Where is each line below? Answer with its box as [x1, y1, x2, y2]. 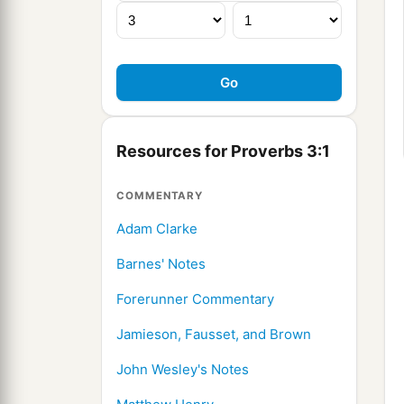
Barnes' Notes [116, 255, 206, 273]
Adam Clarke [116, 220, 197, 238]
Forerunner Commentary [116, 290, 274, 308]
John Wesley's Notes [116, 361, 249, 379]
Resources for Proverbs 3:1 [116, 142, 330, 161]
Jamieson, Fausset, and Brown [116, 326, 311, 344]
